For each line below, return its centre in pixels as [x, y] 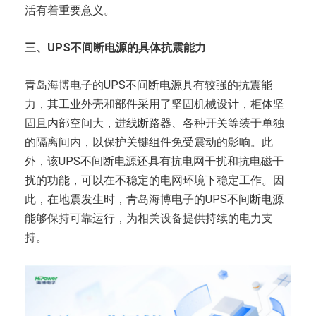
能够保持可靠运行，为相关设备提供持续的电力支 [149, 218]
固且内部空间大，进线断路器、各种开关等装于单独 [154, 123]
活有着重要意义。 [70, 10]
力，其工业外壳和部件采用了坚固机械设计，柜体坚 [154, 104]
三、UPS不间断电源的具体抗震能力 [115, 47]
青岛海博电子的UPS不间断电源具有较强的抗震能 [148, 85]
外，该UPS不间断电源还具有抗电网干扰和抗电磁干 [154, 161]
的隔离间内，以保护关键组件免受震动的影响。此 [149, 142]
